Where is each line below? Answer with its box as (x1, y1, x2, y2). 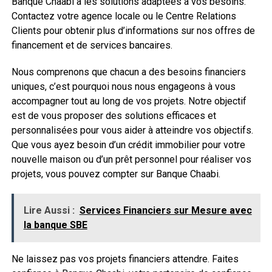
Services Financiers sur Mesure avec (79, 204, 252, 216)
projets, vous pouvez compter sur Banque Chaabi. (11, 168, 220, 180)
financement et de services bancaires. (11, 39, 172, 51)
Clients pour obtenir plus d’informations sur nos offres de (11, 24, 255, 36)
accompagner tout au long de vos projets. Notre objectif (11, 95, 246, 107)
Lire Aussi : (23, 204, 75, 216)
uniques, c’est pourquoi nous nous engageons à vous (11, 80, 236, 92)
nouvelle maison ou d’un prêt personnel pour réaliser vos (11, 153, 251, 165)
